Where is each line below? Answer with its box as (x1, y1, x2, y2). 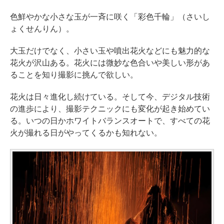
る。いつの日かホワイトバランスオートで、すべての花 (10, 116, 210, 125)
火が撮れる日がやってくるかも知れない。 (10, 128, 162, 137)
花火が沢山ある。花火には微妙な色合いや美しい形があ (10, 58, 210, 67)
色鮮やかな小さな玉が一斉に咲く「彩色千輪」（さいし (10, 12, 210, 21)
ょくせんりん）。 (10, 24, 74, 33)
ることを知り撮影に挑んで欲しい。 (10, 70, 138, 79)
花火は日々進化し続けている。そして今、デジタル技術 (10, 92, 210, 101)
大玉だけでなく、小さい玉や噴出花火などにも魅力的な (10, 46, 210, 55)
